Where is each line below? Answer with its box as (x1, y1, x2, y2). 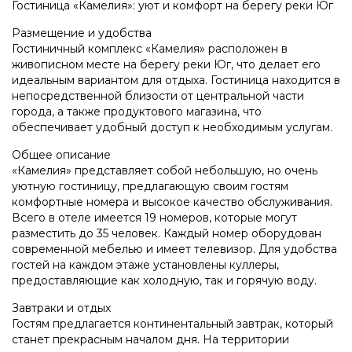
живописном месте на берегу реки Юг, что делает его (12, 57, 321, 71)
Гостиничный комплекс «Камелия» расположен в (12, 41, 288, 56)
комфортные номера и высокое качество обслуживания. (12, 194, 332, 209)
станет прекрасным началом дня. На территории (12, 332, 289, 346)
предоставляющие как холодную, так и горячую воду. (12, 273, 317, 288)
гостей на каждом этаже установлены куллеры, (12, 257, 279, 272)
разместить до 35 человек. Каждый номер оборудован (12, 225, 321, 240)
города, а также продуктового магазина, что (12, 104, 262, 119)
